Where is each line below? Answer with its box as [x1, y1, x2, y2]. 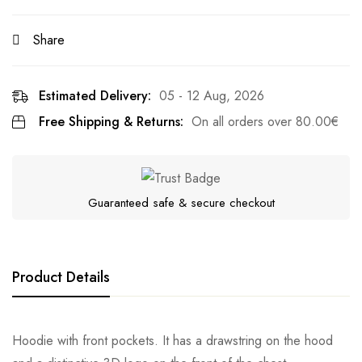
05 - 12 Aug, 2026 [159, 86, 264, 106]
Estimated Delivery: [39, 86, 151, 106]
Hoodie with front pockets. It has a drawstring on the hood [12, 331, 333, 351]
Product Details [12, 267, 110, 288]
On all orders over [192, 112, 296, 132]
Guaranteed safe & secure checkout [87, 194, 275, 213]
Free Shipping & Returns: [39, 112, 183, 132]
